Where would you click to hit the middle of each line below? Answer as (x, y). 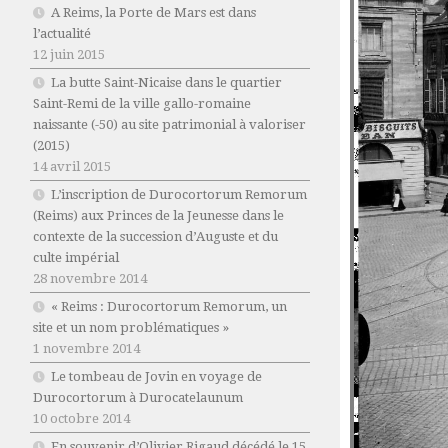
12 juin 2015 (69, 55)
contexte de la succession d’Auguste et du (155, 237)
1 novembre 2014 (86, 349)
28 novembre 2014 (90, 279)
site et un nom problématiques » (131, 328)
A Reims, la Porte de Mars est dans (153, 13)
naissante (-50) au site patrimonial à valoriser (169, 125)
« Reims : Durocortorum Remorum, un (169, 307)
